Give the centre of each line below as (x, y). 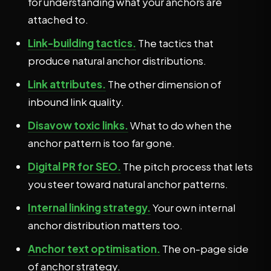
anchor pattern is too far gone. (101, 143)
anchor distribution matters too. (105, 225)
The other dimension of (164, 84)
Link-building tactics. (82, 43)
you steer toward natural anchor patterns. (128, 184)
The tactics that (175, 43)
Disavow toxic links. (78, 125)
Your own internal (193, 207)
